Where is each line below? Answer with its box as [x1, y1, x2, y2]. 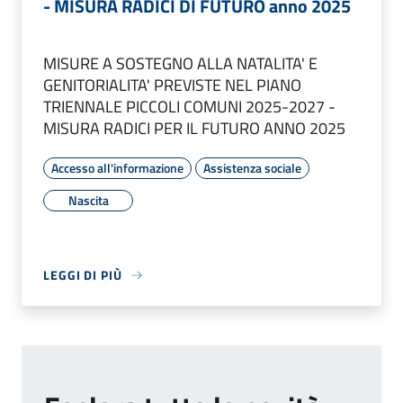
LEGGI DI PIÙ [43, 265, 122, 285]
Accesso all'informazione [51, 158, 184, 178]
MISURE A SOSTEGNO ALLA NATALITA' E [43, 51, 318, 76]
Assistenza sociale [203, 158, 301, 178]
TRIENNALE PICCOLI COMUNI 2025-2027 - [43, 94, 336, 120]
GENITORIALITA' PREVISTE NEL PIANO [43, 73, 301, 98]
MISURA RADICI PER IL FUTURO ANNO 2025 [43, 116, 345, 141]
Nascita [67, 191, 109, 210]
